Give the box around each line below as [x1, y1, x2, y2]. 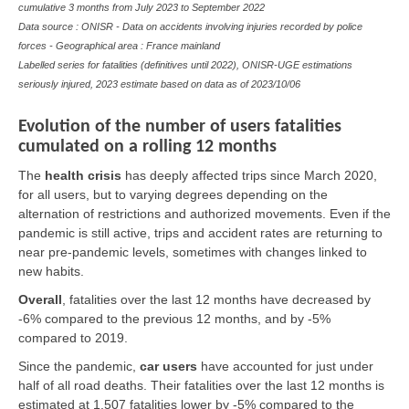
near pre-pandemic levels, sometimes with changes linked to [18, 244, 367, 259]
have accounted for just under [201, 358, 373, 373]
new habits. [18, 263, 84, 278]
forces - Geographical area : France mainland [18, 40, 220, 52]
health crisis [45, 167, 121, 183]
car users [140, 358, 197, 373]
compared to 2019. [18, 330, 128, 345]
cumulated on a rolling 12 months [18, 137, 277, 156]
